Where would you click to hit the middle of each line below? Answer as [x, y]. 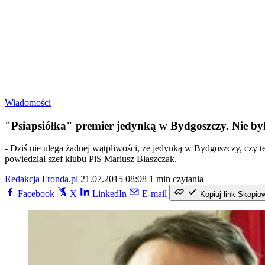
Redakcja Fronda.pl [41, 179]
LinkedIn [109, 194]
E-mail [154, 194]
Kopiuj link [218, 195]
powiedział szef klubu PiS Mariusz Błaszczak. [91, 159]
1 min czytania [176, 179]
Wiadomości [28, 103]
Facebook [36, 194]
